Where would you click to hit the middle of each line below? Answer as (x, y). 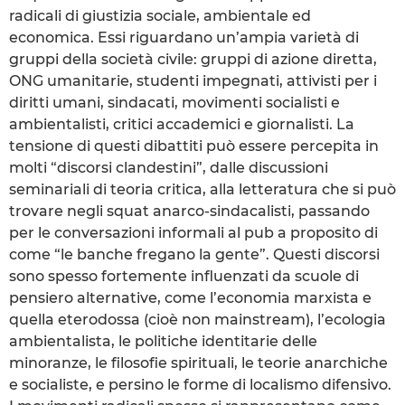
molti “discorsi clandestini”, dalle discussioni (169, 167)
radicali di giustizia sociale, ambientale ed (160, 15)
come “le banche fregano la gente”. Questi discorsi (194, 254)
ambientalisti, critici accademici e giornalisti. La (182, 124)
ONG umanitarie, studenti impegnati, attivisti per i (193, 80)
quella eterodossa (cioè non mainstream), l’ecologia (198, 319)
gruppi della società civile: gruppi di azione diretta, (193, 59)
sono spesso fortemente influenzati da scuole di (184, 276)
